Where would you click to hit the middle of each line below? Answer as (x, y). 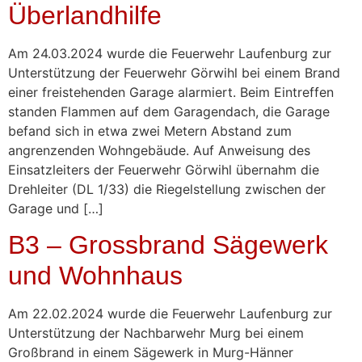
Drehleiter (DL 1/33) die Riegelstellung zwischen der (167, 189)
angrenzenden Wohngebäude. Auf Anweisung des (159, 150)
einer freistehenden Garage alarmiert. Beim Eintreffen (171, 92)
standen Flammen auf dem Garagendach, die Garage (169, 111)
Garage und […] (56, 208)
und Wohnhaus (95, 276)
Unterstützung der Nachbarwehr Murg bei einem (156, 333)
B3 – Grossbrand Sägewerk (168, 245)
